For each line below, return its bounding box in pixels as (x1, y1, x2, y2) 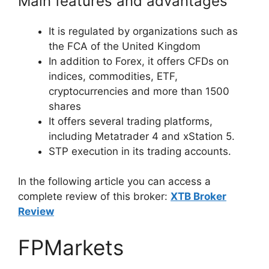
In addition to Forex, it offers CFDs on (49, 55, 229, 67)
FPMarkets (18, 234, 124, 260)
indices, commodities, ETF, (49, 70, 178, 82)
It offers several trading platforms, (49, 115, 213, 127)
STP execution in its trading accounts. (49, 145, 231, 157)
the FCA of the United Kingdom (49, 40, 201, 52)
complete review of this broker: (18, 190, 171, 202)
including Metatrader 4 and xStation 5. (49, 130, 235, 142)
